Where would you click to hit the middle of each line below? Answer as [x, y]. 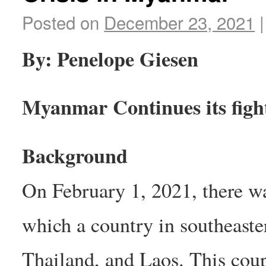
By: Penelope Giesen [110, 58]
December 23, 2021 [180, 22]
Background [75, 156]
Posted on [61, 22]
